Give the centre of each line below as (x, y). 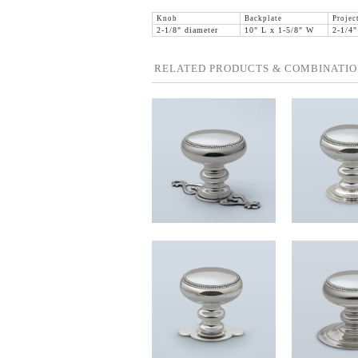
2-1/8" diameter (187, 30)
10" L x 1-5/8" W (279, 30)
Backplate (263, 18)
